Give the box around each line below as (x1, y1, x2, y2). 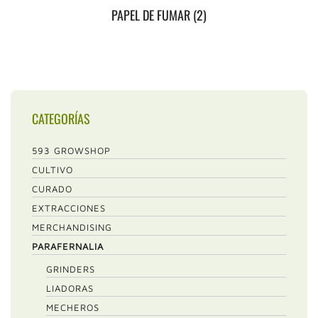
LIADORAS (46, 283, 94, 294)
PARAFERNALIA (32, 241, 104, 252)
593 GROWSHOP (32, 145, 111, 156)
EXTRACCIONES (32, 202, 106, 214)
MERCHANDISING (32, 221, 112, 233)
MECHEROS (46, 302, 99, 313)
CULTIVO (32, 164, 73, 175)
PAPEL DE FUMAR (111, 6, 193, 24)
